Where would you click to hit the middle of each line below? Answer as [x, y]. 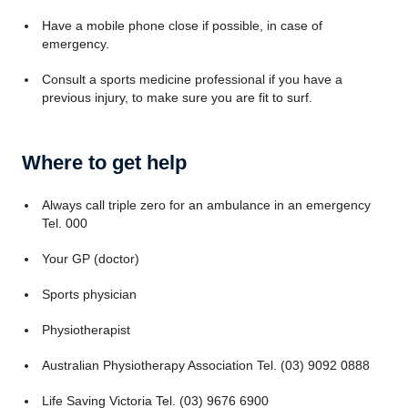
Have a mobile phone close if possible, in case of [182, 25]
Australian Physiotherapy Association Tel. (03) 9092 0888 [205, 365]
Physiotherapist [86, 330]
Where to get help [104, 163]
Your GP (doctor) [90, 259]
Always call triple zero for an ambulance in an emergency [206, 205]
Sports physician [89, 294]
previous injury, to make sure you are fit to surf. [177, 97]
